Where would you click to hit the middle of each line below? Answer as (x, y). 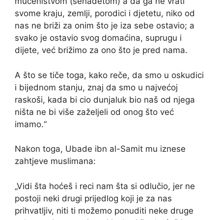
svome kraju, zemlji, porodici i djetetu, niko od (105, 14)
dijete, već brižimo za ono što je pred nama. (101, 50)
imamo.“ (31, 124)
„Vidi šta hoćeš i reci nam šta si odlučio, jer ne (105, 186)
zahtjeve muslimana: (55, 161)
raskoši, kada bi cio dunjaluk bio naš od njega (105, 99)
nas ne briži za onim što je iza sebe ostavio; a (105, 26)
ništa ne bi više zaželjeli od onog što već (94, 112)
